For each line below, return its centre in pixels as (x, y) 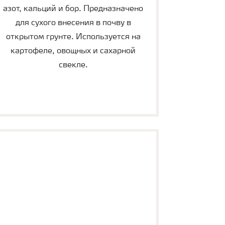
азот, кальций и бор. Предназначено (73, 9)
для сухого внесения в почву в (73, 23)
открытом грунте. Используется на (73, 37)
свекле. (73, 66)
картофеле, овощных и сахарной (73, 51)
